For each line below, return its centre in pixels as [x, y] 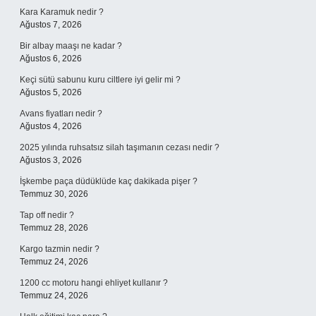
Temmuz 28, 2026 [54, 228]
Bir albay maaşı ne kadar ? [71, 46]
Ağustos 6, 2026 [51, 59]
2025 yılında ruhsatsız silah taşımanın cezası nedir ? [120, 147]
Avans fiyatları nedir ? [61, 114]
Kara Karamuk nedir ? [62, 12]
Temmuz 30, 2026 [54, 194]
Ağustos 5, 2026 [51, 92]
